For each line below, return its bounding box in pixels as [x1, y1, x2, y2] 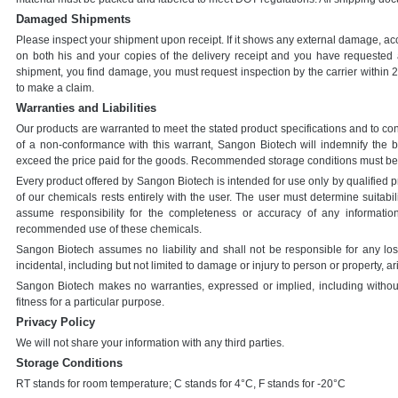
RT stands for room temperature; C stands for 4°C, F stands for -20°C [16, 378, 346, 390]
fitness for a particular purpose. [16, 296, 164, 308]
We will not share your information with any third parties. [16, 337, 284, 349]
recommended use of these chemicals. [16, 223, 202, 235]
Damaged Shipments [16, 12, 131, 26]
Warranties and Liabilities [16, 101, 156, 115]
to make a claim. [16, 82, 94, 94]
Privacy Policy [16, 315, 95, 329]
